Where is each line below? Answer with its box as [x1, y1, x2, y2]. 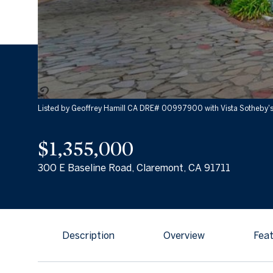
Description [62, 230, 115, 241]
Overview [163, 230, 205, 241]
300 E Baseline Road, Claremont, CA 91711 [38, 162, 230, 173]
